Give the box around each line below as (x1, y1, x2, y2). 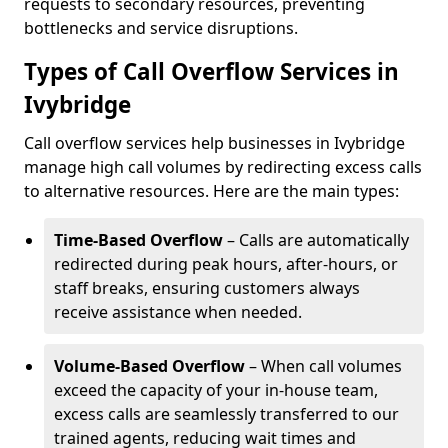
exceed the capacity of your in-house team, (54, 379, 378, 401)
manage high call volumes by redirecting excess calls (24, 156, 422, 178)
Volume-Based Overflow (54, 355, 245, 377)
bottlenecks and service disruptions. (24, 17, 298, 39)
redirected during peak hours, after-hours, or (54, 253, 398, 275)
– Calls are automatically (223, 229, 409, 251)
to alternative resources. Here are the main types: (24, 180, 399, 202)
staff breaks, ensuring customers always (54, 277, 360, 299)
